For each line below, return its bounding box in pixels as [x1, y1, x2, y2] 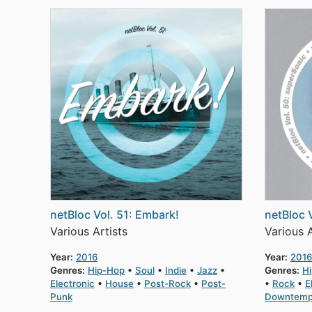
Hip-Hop [88, 265, 125, 276]
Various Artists [50, 224, 127, 238]
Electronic [50, 278, 95, 289]
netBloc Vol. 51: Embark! [50, 208, 179, 221]
